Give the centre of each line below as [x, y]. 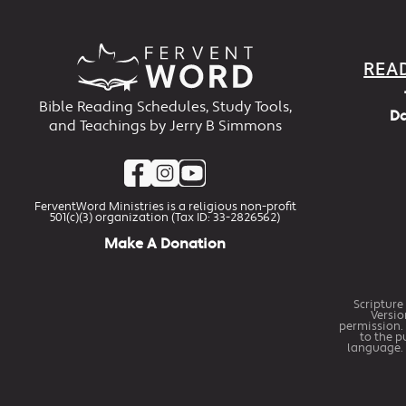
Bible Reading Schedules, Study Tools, [165, 107]
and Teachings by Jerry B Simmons [165, 126]
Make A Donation [165, 244]
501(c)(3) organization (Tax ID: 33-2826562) [165, 217]
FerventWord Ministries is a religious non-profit [165, 206]
